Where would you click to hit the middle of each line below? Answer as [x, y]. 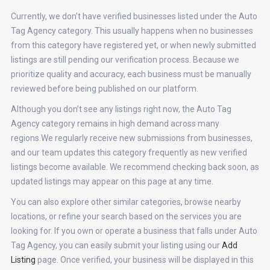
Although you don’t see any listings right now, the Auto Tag [121, 109]
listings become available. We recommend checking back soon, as [135, 167]
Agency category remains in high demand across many [115, 124]
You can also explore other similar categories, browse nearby [126, 202]
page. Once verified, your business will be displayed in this [144, 260]
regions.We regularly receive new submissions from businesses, [131, 138]
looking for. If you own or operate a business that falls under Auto [134, 231]
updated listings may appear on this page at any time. [112, 181]
